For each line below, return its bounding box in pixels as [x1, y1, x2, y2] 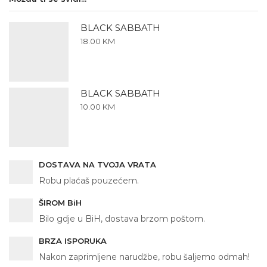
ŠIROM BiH [39, 197, 82, 207]
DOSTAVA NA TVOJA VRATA [39, 159, 156, 169]
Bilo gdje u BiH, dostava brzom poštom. [39, 213, 205, 223]
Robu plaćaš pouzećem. [39, 175, 139, 185]
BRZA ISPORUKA [39, 235, 107, 246]
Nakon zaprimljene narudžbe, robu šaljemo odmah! [39, 252, 250, 262]
